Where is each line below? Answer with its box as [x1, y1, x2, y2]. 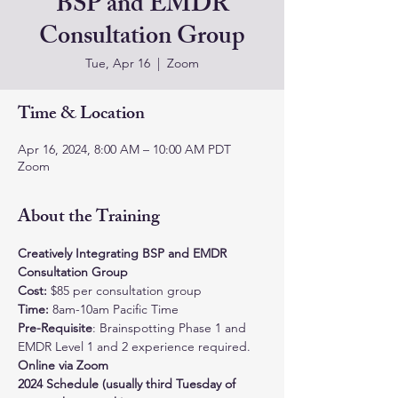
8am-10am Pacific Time [49, 301, 179, 317]
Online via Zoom [18, 357, 108, 373]
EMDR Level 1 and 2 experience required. [18, 338, 251, 354]
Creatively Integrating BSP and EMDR [18, 245, 230, 261]
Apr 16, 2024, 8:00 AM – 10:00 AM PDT [18, 141, 231, 157]
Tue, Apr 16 [85, 55, 150, 71]
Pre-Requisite [18, 320, 92, 336]
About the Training [18, 203, 160, 234]
